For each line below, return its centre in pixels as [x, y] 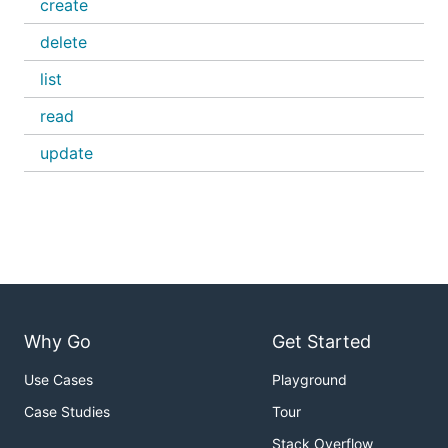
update [66, 153]
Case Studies [67, 412]
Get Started [321, 342]
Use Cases [58, 380]
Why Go [57, 342]
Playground [309, 380]
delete [63, 42]
